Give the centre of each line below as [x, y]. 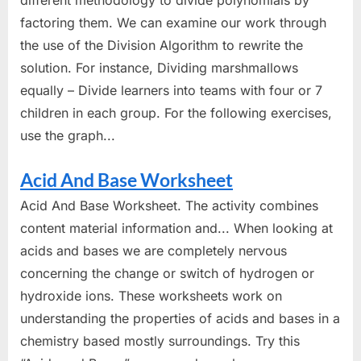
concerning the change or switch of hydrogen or [167, 273]
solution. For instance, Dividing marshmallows [159, 67]
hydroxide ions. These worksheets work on [151, 295]
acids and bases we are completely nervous [154, 250]
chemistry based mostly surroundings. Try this [160, 340]
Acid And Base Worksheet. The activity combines [169, 205]
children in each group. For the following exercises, [176, 112]
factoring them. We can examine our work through [173, 22]
